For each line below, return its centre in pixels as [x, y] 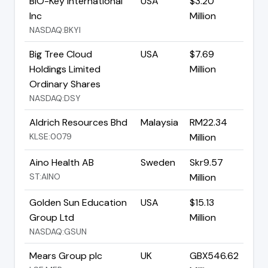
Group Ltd [52, 217]
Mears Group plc [66, 255]
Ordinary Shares [65, 84]
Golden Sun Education [78, 202]
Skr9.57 [206, 162]
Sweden [158, 162]
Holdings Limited [65, 69]
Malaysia [159, 122]
